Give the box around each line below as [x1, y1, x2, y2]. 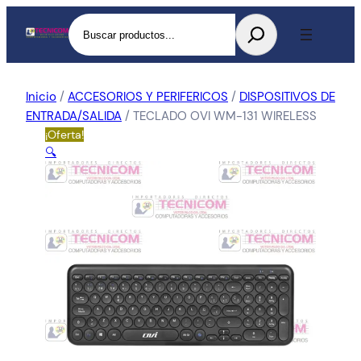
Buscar [68, 15, 107, 31]
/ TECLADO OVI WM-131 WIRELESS [122, 108, 317, 124]
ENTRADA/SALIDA [26, 108, 122, 124]
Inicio [26, 89, 56, 105]
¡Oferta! [45, 127, 84, 142]
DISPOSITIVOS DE [239, 89, 335, 105]
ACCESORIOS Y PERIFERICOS [68, 89, 228, 105]
